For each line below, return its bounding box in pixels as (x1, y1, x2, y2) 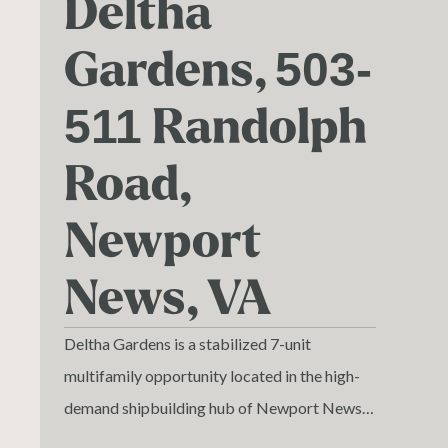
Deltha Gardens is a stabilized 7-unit (64, 334, 311, 353)
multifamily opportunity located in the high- (64, 366, 360, 385)
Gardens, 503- (64, 45, 372, 96)
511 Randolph (64, 102, 367, 153)
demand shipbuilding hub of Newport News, (64, 398, 365, 417)
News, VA (64, 273, 271, 324)
